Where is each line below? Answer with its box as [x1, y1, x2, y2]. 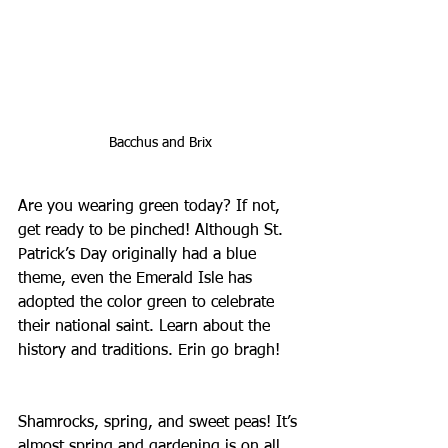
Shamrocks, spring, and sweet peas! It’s [18, 414, 302, 431]
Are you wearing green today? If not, [18, 198, 285, 215]
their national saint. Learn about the [18, 318, 275, 335]
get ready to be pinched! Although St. [18, 222, 288, 239]
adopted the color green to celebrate [18, 294, 279, 311]
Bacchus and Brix [108, 135, 212, 150]
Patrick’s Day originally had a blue [18, 246, 261, 263]
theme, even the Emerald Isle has [18, 270, 257, 287]
